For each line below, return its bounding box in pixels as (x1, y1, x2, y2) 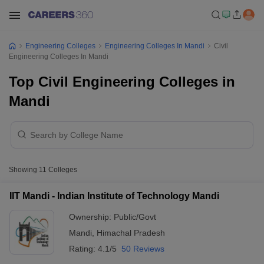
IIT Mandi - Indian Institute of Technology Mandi (9, 191, 219, 201)
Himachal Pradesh (97, 228, 165, 237)
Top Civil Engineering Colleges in (9, 74, 235, 90)
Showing (9, 166, 39, 174)
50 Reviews (121, 244, 164, 253)
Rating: (69, 244, 98, 253)
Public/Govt (114, 212, 156, 222)
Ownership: (69, 212, 114, 222)
